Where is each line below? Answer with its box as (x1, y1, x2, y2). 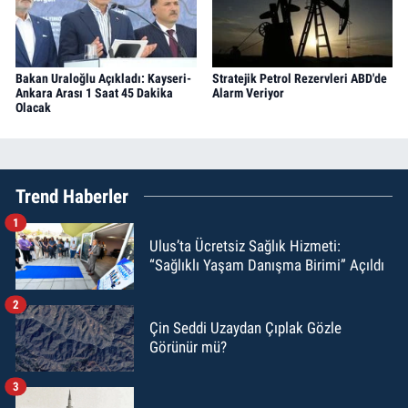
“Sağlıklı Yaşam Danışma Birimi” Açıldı (149, 256, 384, 275)
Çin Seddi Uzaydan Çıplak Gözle (149, 319, 342, 338)
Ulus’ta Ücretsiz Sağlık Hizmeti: (149, 237, 341, 256)
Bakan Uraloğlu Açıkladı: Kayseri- (15, 71, 191, 87)
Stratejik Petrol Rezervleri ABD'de (211, 71, 387, 87)
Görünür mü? (149, 338, 227, 357)
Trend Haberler (15, 184, 128, 208)
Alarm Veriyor (211, 86, 284, 101)
